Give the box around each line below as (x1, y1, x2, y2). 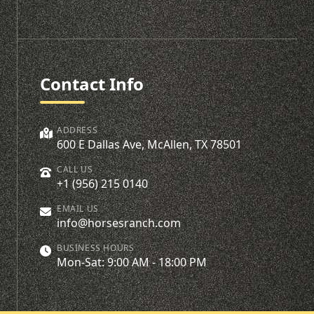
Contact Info (40, 72, 144, 95)
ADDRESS (57, 124, 98, 136)
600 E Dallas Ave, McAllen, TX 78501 (57, 137, 242, 152)
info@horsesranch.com (57, 215, 181, 231)
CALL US (57, 163, 93, 175)
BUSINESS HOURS (57, 242, 135, 254)
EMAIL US (57, 203, 99, 214)
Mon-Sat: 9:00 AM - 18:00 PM (57, 254, 207, 270)
